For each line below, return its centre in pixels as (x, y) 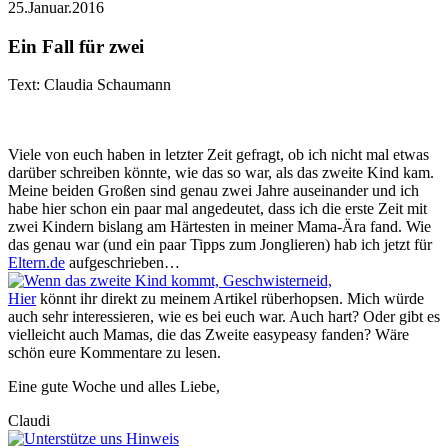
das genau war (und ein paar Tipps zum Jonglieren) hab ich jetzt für (220, 245)
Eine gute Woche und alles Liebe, (114, 387)
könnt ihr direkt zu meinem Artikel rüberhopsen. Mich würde (230, 299)
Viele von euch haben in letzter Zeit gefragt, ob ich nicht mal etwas (218, 155)
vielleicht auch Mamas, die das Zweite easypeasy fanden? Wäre (208, 335)
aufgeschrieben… (122, 263)
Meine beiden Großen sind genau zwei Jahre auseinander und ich (213, 191)
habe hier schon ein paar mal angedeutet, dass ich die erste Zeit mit (217, 209)
